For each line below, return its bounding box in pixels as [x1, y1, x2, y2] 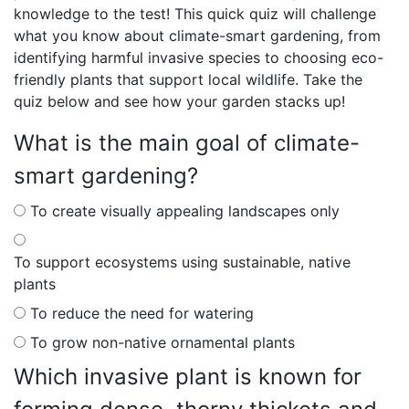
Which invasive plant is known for [14, 362, 362, 390]
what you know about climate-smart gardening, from [14, 26, 381, 45]
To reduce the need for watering [30, 303, 254, 322]
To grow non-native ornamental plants [30, 332, 295, 351]
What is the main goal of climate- [14, 129, 360, 156]
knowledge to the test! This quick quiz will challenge [14, 4, 376, 23]
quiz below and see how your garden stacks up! [14, 91, 345, 110]
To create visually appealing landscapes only [30, 201, 340, 220]
